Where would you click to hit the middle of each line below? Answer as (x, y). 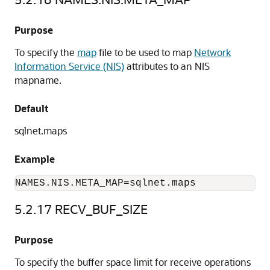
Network (212, 52)
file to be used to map (145, 52)
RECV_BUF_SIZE (101, 209)
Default (31, 108)
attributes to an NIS (167, 66)
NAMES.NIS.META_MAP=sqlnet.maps (105, 183)
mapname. (38, 80)
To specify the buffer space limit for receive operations (133, 262)
